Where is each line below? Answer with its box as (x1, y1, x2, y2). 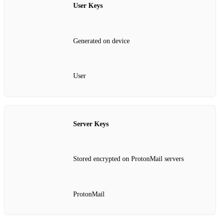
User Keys (73, 2, 103, 10)
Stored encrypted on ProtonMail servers (73, 155, 184, 163)
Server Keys (73, 120, 109, 128)
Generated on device (73, 37, 130, 45)
